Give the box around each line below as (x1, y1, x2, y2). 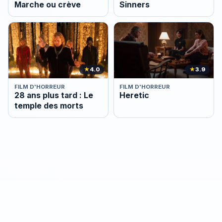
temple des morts (14, 101, 83, 111)
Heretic (119, 91, 150, 101)
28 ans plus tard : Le (14, 91, 93, 101)
